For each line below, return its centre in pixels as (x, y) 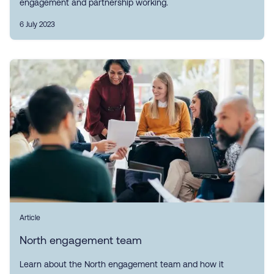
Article (30, 218)
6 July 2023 (37, 24)
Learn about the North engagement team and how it (122, 264)
